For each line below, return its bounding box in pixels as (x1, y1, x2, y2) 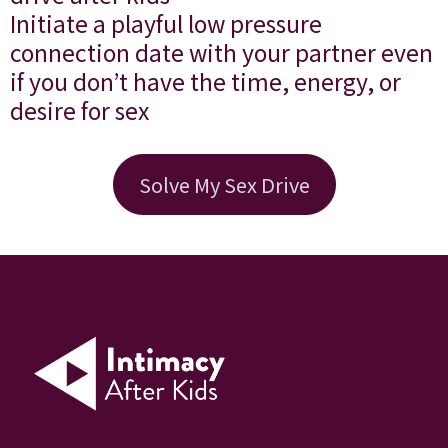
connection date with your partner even (10, 34, 433, 69)
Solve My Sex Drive (138, 169, 310, 199)
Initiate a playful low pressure (10, 5, 322, 40)
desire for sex (10, 92, 149, 127)
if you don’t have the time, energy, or (10, 63, 401, 98)
